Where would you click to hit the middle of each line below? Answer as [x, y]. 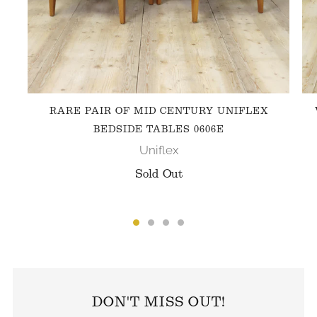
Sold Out [158, 174]
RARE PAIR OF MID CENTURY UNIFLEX [158, 111]
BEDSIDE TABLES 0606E [158, 129]
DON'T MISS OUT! [158, 302]
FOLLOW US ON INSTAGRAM [158, 259]
